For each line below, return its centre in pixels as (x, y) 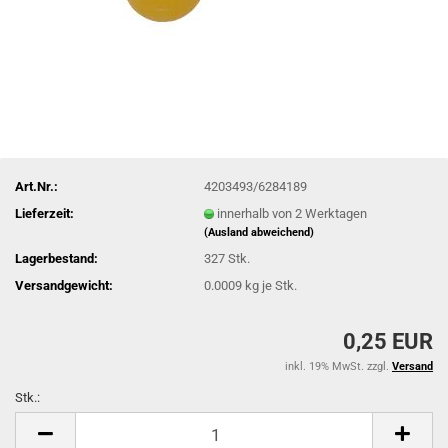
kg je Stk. (270, 285)
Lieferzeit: (44, 213)
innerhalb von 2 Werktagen (292, 213)
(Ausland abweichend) (259, 232)
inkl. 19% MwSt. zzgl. (338, 366)
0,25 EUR (388, 341)
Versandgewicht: (64, 285)
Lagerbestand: (56, 258)
